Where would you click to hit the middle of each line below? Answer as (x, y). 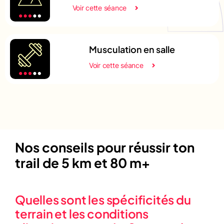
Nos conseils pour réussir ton (105, 147)
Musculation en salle (132, 49)
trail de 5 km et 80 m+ (82, 162)
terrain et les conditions (82, 213)
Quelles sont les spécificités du (103, 199)
